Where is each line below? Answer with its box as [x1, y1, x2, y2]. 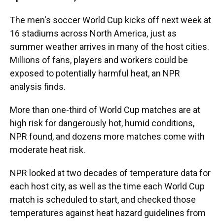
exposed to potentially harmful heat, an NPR [10, 68, 180, 78]
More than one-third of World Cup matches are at [10, 105, 200, 115]
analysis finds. [10, 81, 66, 92]
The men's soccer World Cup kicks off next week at [10, 15, 211, 25]
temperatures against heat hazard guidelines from [10, 208, 206, 218]
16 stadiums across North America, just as [10, 28, 177, 38]
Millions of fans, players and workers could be [10, 55, 188, 65]
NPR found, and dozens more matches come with [10, 131, 205, 142]
